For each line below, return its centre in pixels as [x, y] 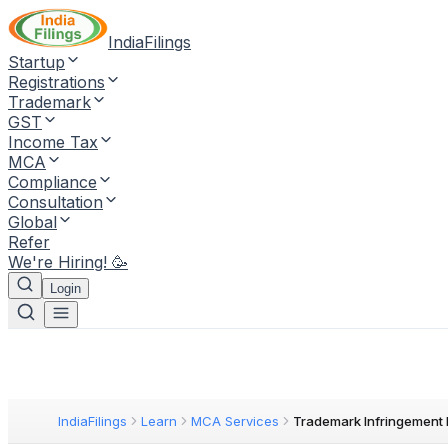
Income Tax [53, 142]
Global [32, 222]
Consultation [55, 202]
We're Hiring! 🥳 [68, 262]
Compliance [52, 182]
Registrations [56, 82]
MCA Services [235, 421]
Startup [36, 62]
